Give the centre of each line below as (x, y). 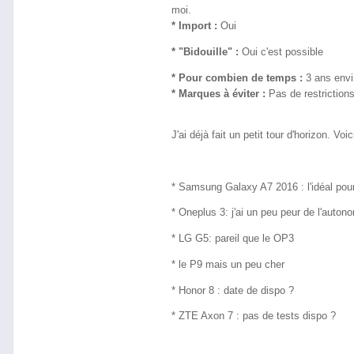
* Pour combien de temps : (237, 77)
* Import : (194, 26)
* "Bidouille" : (207, 51)
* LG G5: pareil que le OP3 (233, 239)
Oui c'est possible (282, 51)
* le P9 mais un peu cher (228, 264)
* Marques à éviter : (218, 93)
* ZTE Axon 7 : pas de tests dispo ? (254, 316)
